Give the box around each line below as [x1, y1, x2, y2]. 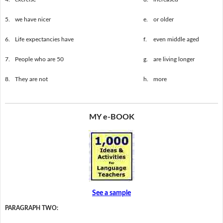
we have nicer [14, 16, 51, 22]
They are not [14, 76, 48, 82]
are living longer [153, 56, 195, 62]
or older [153, 16, 174, 22]
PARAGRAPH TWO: [4, 205, 58, 211]
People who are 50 [14, 56, 64, 62]
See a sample [92, 189, 131, 197]
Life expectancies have [14, 36, 74, 42]
